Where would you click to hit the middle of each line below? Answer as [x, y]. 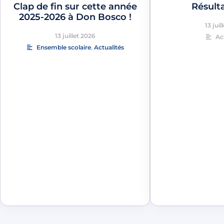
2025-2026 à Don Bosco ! [75, 16]
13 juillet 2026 [75, 35]
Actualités [109, 47]
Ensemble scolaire [64, 47]
